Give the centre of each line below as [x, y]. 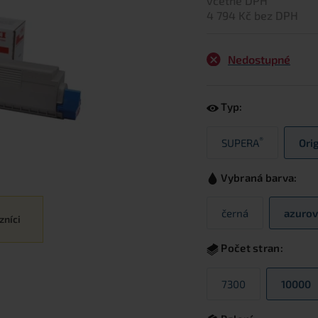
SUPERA [240, 142]
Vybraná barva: [258, 177]
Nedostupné [259, 59]
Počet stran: [251, 248]
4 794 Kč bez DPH [252, 15]
